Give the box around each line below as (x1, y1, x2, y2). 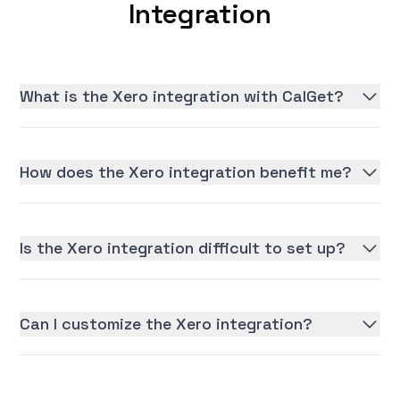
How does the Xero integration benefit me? (20, 162, 353, 183)
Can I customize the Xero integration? (20, 313, 313, 335)
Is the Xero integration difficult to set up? (20, 237, 346, 259)
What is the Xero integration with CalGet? (20, 86, 345, 107)
